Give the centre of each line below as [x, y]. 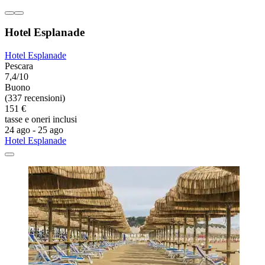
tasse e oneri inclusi [41, 119]
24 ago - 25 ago [34, 130]
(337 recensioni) [35, 98]
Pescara [19, 66]
